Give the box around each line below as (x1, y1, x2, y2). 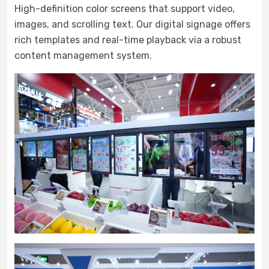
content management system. (14, 49, 152, 61)
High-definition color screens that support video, (14, 2, 235, 14)
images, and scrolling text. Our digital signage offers (14, 18, 250, 30)
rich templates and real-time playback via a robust (14, 34, 241, 46)
